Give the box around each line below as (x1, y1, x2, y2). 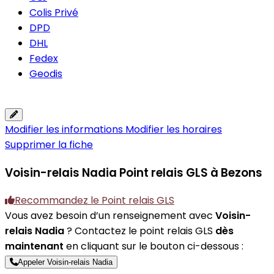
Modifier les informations (5, 122, 125, 136)
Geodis (29, 67, 62, 81)
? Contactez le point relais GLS (64, 224, 215, 239)
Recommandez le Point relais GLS (15, 193, 174, 208)
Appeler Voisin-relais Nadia (18, 257, 113, 267)
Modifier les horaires (125, 122, 222, 136)
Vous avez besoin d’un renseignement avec (5, 209, 215, 223)
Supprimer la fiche (5, 138, 93, 152)
